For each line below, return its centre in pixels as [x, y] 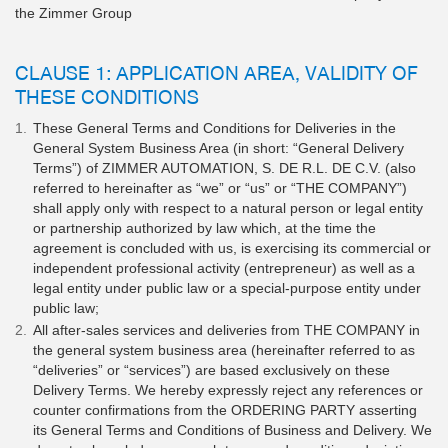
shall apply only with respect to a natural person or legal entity [228, 208]
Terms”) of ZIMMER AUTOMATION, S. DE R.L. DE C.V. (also [224, 168]
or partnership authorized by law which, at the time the [204, 228]
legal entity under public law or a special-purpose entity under [227, 288]
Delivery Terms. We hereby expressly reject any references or [228, 390]
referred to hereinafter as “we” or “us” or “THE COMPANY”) [220, 188]
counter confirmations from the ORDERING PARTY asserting [225, 410]
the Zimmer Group [73, 13]
